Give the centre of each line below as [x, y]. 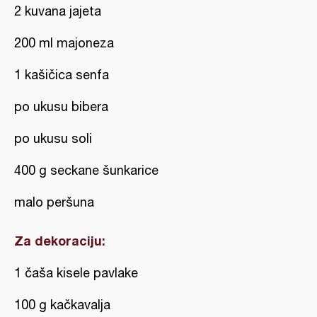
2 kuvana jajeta [58, 11]
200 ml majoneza [64, 43]
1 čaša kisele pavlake [76, 273]
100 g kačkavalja [62, 305]
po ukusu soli [53, 138]
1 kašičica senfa [62, 75]
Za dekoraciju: [60, 241]
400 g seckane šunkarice [86, 170]
